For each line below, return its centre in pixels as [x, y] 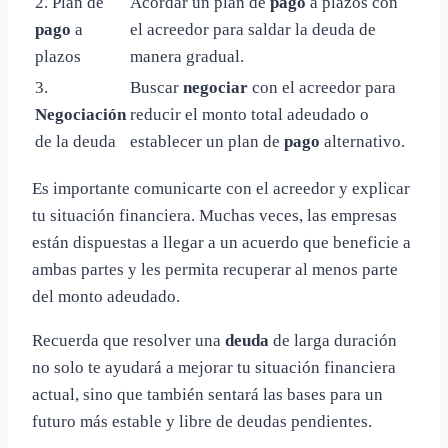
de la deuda [75, 141]
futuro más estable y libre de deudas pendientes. [202, 421]
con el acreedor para [322, 87]
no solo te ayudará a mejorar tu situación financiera [214, 367]
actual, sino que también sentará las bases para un [207, 394]
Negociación [80, 114]
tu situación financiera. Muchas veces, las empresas [214, 215]
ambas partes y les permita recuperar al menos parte [215, 269]
